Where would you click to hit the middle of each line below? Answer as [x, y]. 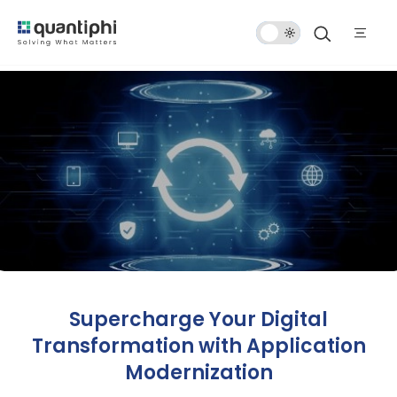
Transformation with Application [198, 346]
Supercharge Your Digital [198, 320]
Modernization [198, 373]
